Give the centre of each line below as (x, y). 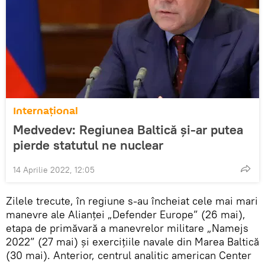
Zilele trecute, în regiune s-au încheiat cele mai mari (132, 201)
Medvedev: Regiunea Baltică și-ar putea (128, 129)
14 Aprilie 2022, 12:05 (54, 169)
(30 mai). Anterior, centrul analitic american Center (129, 255)
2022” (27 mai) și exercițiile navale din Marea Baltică (132, 241)
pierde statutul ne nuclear (88, 145)
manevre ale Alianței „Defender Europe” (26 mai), (126, 214)
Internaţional (46, 111)
